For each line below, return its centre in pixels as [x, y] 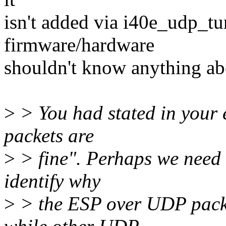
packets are [49, 136]
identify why [52, 181]
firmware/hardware [79, 45]
